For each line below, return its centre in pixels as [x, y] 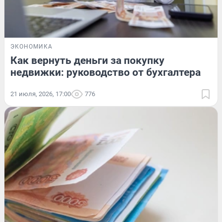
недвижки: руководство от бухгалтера [106, 73]
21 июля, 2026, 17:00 [41, 94]
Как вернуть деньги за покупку [87, 61]
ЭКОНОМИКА [31, 47]
